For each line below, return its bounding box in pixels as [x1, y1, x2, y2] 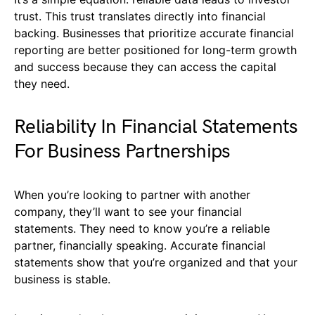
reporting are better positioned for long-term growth [14, 43, 297, 58]
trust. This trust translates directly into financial [14, 9, 266, 24]
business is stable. [14, 272, 110, 287]
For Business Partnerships [14, 140, 231, 164]
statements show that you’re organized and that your [14, 255, 297, 270]
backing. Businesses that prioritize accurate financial [14, 26, 294, 41]
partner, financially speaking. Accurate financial [14, 238, 266, 253]
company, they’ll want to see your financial [14, 205, 242, 219]
